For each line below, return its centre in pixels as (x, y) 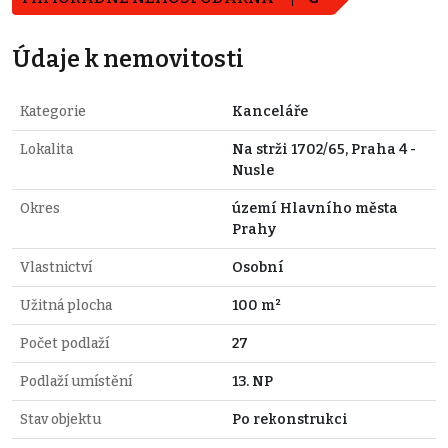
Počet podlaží (64, 343)
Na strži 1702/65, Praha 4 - (324, 149)
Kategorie (53, 111)
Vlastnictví (56, 267)
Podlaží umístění (76, 381)
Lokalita (46, 149)
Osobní (258, 267)
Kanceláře (270, 111)
